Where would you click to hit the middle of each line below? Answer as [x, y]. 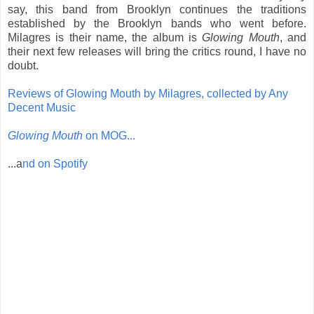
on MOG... [109, 135]
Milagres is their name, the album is [105, 37]
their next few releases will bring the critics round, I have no [157, 51]
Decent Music [42, 107]
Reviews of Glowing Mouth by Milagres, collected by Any [148, 93]
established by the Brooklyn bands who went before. [157, 23]
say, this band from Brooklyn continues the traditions [157, 9]
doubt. [23, 65]
